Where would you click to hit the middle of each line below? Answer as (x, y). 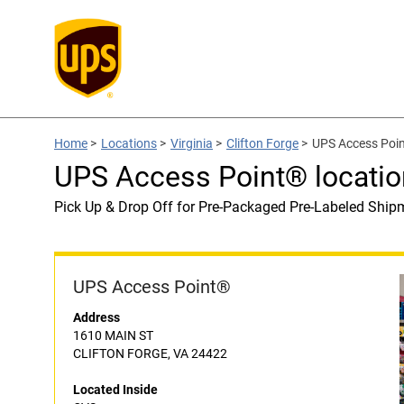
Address (96, 317)
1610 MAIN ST (113, 335)
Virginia (192, 143)
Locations (129, 143)
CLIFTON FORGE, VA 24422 (150, 353)
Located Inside (115, 390)
